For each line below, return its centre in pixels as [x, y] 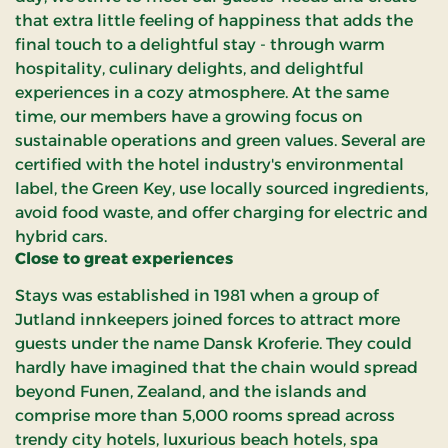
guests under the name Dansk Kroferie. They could [213, 343]
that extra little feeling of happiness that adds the [214, 20]
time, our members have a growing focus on [189, 116]
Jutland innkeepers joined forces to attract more [207, 319]
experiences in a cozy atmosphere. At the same [202, 92]
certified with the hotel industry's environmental [209, 164]
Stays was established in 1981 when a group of [197, 295]
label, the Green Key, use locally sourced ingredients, [221, 188]
